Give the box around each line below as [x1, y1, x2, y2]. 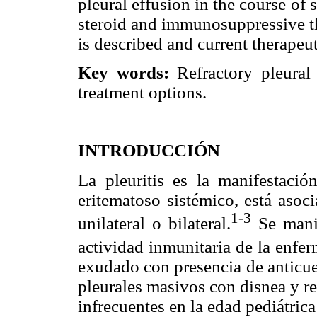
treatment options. [78, 83, 207, 103]
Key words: [78, 63, 169, 83]
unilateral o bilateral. [78, 213, 231, 233]
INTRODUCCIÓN [78, 141, 220, 161]
